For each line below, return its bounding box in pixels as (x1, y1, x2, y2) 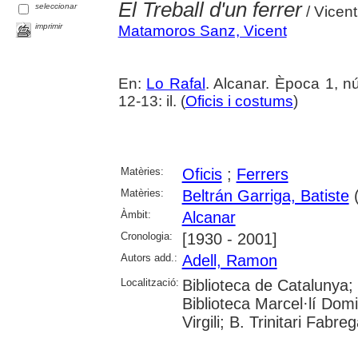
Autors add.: (120, 251, 177, 264)
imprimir (35, 21, 63, 30)
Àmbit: (120, 208, 151, 221)
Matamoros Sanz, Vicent (117, 22, 287, 39)
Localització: (120, 276, 179, 288)
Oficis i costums (185, 92, 293, 109)
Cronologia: (120, 229, 173, 242)
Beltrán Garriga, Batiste (181, 186, 349, 205)
